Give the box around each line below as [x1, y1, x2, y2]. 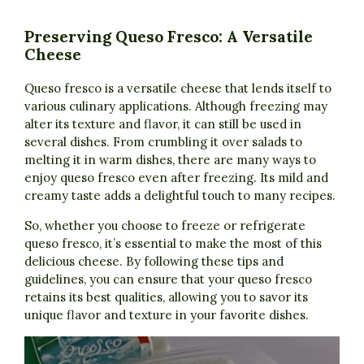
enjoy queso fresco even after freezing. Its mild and [24, 170, 328, 186]
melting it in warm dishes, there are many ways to [24, 152, 316, 168]
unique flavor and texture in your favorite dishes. [24, 307, 309, 323]
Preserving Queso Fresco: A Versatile [24, 27, 313, 47]
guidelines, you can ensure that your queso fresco [24, 271, 312, 288]
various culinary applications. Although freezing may [24, 98, 327, 115]
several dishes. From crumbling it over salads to [24, 134, 302, 150]
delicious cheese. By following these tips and [24, 253, 284, 270]
